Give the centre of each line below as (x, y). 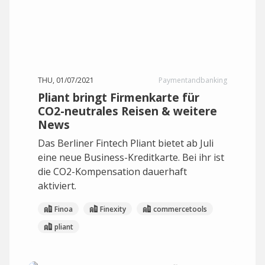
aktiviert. (57, 186)
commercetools (180, 209)
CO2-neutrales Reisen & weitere (127, 111)
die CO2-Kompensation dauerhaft (112, 172)
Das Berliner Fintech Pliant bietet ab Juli (126, 143)
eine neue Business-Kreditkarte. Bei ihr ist (131, 157)
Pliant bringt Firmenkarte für (119, 97)
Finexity (113, 209)
